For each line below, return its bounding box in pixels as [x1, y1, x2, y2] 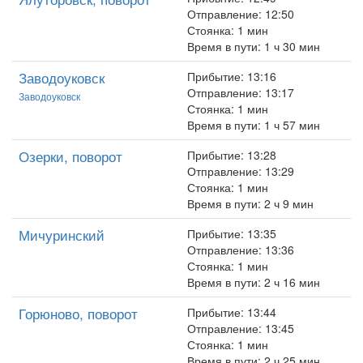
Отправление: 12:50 [187, 6, 294, 22]
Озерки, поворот [19, 146, 122, 166]
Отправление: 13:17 [187, 84, 294, 100]
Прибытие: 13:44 [187, 304, 276, 320]
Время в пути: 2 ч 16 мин [187, 274, 320, 290]
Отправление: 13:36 [187, 241, 294, 258]
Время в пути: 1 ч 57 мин [187, 117, 320, 133]
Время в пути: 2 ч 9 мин [187, 195, 314, 211]
